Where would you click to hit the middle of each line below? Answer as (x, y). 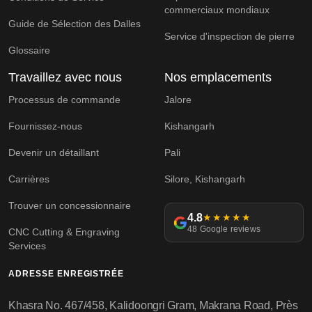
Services (27, 246)
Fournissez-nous (45, 126)
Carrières (29, 179)
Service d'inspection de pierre (229, 37)
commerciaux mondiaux (217, 10)
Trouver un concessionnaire (70, 206)
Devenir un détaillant (54, 153)
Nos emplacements (218, 78)
